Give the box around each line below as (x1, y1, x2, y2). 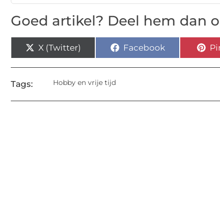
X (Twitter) (38, 42, 81, 53)
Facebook (123, 42, 165, 53)
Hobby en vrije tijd (53, 78, 116, 87)
